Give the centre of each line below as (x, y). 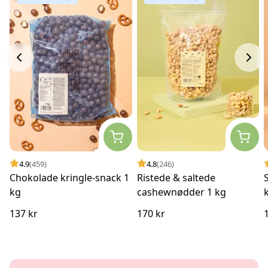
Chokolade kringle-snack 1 (69, 177)
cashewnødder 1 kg (181, 192)
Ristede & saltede (176, 177)
